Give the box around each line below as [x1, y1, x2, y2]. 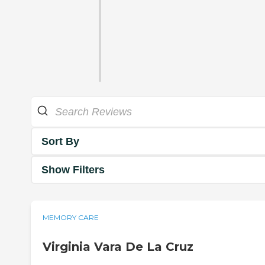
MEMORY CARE [43, 213, 99, 222]
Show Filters [41, 163, 105, 176]
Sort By [41, 135, 79, 147]
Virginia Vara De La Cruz [43, 240, 193, 254]
